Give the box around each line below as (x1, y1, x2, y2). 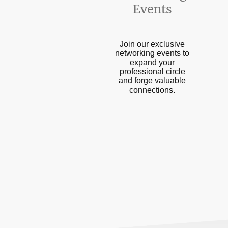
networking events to (115, 48, 189, 58)
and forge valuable (119, 76, 186, 85)
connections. (129, 85, 175, 94)
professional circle (119, 67, 185, 76)
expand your (130, 58, 175, 67)
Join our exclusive (120, 39, 185, 48)
